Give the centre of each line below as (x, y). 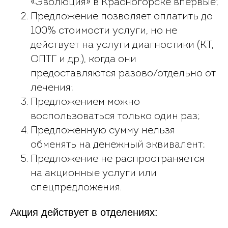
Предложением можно (85, 102)
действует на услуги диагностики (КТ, (122, 45)
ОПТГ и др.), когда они (83, 60)
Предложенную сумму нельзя (103, 131)
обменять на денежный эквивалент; (118, 145)
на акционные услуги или (94, 174)
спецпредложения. (76, 188)
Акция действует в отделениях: (84, 212)
